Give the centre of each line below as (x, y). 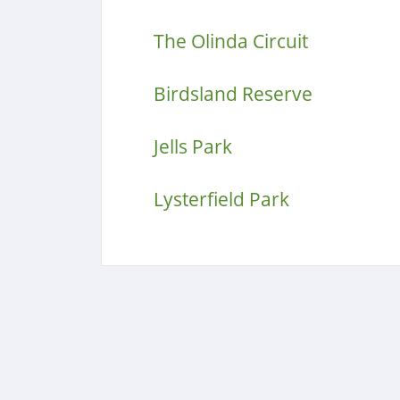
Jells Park (192, 146)
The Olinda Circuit (230, 41)
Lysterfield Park (221, 199)
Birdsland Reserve (233, 94)
